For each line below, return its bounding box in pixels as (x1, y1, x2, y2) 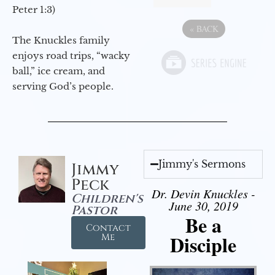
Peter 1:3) (12, 3, 55, 15)
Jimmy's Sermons (158, 157, 246, 170)
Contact (85, 221, 131, 234)
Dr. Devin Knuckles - (151, 185, 255, 201)
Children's (71, 190, 143, 207)
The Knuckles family (12, 34, 110, 46)
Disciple (170, 230, 236, 259)
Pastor (71, 201, 117, 219)
